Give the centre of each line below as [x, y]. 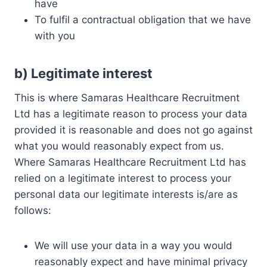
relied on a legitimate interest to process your [123, 178]
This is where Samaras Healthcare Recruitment [127, 98]
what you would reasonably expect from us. [121, 146]
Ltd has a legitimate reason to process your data [131, 114]
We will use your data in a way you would [133, 246]
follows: [33, 210]
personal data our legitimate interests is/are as [126, 194]
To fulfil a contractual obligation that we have [143, 20]
